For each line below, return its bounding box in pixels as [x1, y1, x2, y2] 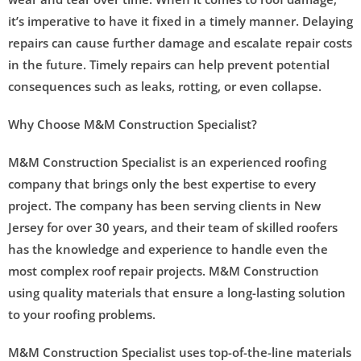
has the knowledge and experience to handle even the [8, 240, 328, 257]
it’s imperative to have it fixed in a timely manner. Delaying [8, 12, 353, 29]
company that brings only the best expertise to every [8, 175, 316, 192]
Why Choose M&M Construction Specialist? [8, 115, 257, 132]
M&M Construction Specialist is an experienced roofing [8, 153, 326, 170]
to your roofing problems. [8, 305, 156, 322]
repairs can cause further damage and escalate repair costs [8, 34, 352, 51]
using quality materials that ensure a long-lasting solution [8, 284, 346, 301]
